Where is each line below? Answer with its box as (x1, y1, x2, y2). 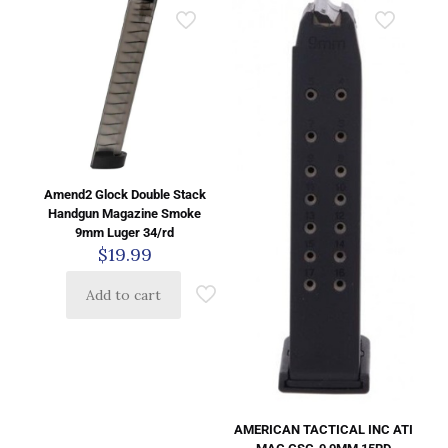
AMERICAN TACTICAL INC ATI (233, 422, 413, 438)
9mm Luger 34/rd (75, 225, 175, 241)
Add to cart (86, 286, 162, 305)
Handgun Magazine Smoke (48, 206, 202, 222)
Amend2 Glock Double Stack (43, 187, 206, 203)
